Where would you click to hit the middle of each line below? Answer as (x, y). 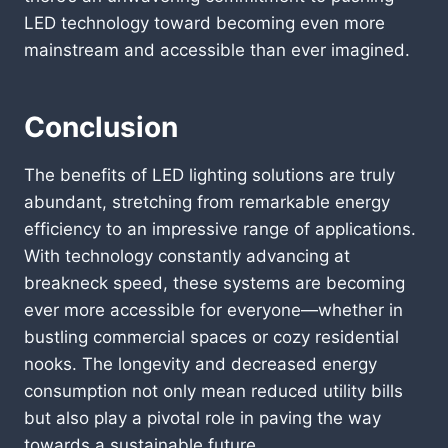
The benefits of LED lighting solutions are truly (209, 174)
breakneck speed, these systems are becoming (214, 282)
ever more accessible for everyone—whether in (213, 309)
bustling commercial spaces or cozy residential (211, 336)
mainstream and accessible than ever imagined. (217, 49)
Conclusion (101, 126)
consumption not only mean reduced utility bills (213, 390)
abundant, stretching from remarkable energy (207, 201)
